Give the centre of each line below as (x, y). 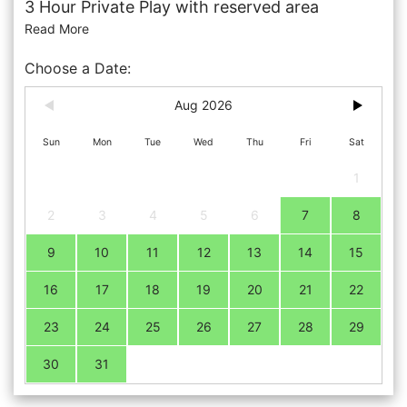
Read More (57, 29)
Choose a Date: (78, 68)
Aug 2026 (203, 105)
